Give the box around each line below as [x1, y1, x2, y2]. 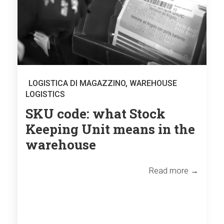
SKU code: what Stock [25, 104, 165, 122]
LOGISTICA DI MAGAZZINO [28, 78, 125, 88]
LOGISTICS [25, 89, 65, 99]
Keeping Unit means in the [25, 120, 195, 137]
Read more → [149, 165, 198, 175]
